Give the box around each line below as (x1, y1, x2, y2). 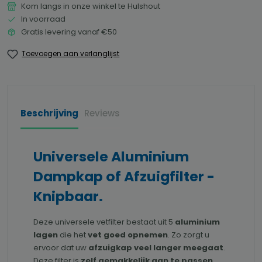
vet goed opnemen (88, 229, 168, 241)
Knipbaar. (33, 187, 103, 206)
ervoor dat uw (33, 242, 88, 254)
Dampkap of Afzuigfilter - (33, 167, 215, 187)
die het (58, 229, 88, 241)
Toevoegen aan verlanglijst (22, 49, 120, 59)
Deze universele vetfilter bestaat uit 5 (33, 216, 173, 228)
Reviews (84, 107, 120, 120)
